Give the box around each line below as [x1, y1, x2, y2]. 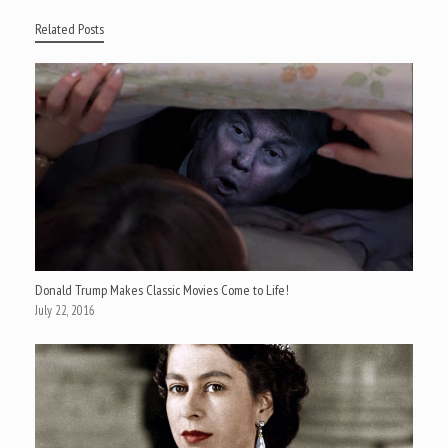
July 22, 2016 [35, 301, 95, 319]
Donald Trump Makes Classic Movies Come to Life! [35, 280, 289, 299]
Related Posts [35, 20, 104, 38]
